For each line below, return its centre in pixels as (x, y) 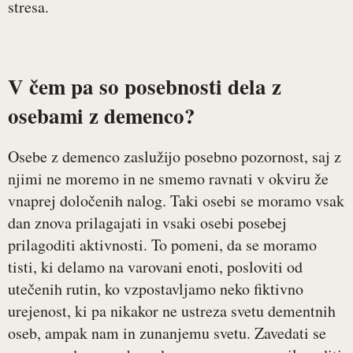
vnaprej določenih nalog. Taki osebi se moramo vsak (176, 201)
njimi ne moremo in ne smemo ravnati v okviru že (168, 179)
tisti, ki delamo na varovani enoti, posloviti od (155, 267)
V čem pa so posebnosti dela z (148, 87)
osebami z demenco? (102, 116)
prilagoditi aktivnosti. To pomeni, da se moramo (162, 245)
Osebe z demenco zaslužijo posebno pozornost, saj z (175, 157)
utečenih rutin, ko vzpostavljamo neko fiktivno (156, 289)
